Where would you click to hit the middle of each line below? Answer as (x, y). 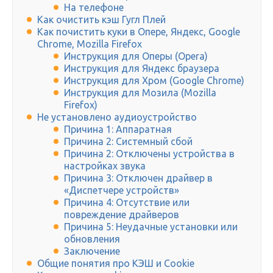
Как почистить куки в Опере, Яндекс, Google (139, 32)
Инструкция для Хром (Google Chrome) (154, 81)
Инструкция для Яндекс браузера (142, 69)
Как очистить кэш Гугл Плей (101, 20)
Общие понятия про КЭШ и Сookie (116, 264)
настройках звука (105, 166)
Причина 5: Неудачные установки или (151, 227)
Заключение (92, 251)
